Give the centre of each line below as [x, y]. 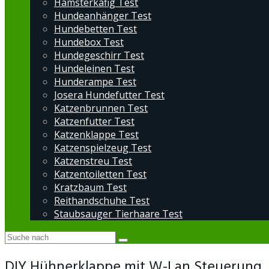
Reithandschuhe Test [102, 201]
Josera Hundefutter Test [109, 95]
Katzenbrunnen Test [101, 108]
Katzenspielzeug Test [103, 148]
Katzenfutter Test [94, 121]
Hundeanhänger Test [103, 16]
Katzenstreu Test [93, 161]
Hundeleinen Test [94, 68]
